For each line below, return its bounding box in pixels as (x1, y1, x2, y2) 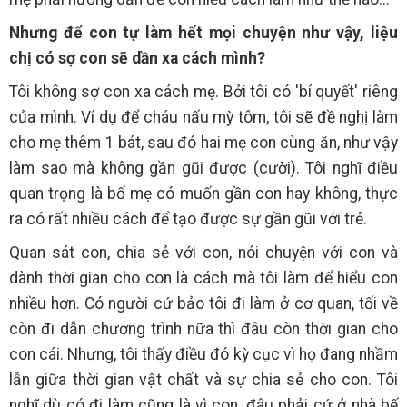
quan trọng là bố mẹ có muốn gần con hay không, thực (9, 184, 398, 203)
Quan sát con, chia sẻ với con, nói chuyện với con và (9, 243, 398, 262)
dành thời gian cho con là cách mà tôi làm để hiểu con (9, 268, 398, 287)
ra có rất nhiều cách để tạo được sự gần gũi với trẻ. (9, 209, 367, 228)
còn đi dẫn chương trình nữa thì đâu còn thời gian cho (9, 319, 398, 338)
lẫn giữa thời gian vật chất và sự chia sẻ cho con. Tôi (9, 370, 398, 389)
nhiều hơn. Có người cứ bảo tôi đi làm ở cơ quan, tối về (9, 293, 398, 313)
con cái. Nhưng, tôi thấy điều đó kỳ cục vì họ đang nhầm (9, 344, 398, 363)
